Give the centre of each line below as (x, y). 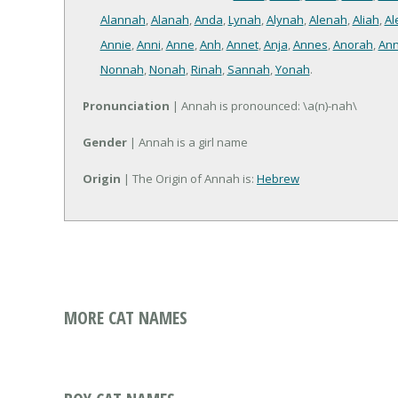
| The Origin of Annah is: (189, 179)
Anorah (353, 45)
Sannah (248, 70)
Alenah (328, 20)
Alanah (170, 20)
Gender (105, 143)
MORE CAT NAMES (126, 318)
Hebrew (278, 179)
